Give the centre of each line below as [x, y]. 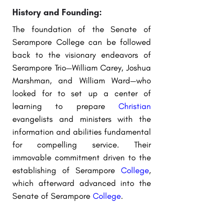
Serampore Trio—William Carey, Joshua [82, 67]
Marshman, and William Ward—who [82, 80]
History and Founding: [57, 12]
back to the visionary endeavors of [82, 55]
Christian [135, 106]
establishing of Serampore [67, 170]
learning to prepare [65, 106]
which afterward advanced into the [82, 183]
